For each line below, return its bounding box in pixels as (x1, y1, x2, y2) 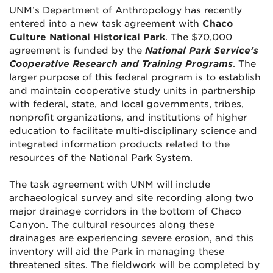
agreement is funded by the (9, 45, 145, 57)
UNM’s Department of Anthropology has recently (9, 5, 242, 16)
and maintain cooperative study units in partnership (9, 85, 256, 97)
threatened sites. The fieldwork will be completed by (9, 260, 260, 271)
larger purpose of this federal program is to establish (9, 72, 261, 83)
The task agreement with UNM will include (9, 179, 210, 191)
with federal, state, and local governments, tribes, (9, 99, 244, 110)
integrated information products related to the (9, 139, 230, 151)
